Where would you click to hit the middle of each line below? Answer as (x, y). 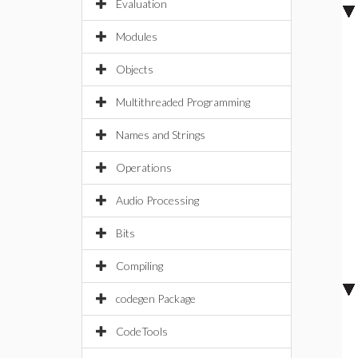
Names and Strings (161, 135)
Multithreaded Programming (183, 102)
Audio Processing (157, 200)
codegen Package (156, 298)
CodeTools (142, 331)
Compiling (139, 266)
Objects (135, 69)
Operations (144, 167)
